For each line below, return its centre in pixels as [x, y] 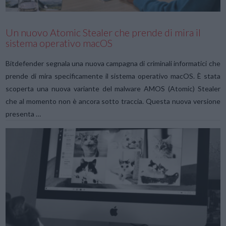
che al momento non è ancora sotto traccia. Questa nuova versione [113, 101]
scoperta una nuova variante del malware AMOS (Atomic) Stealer [113, 89]
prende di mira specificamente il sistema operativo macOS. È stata [113, 76]
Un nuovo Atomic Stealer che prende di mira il [103, 32]
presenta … [23, 114]
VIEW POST [113, 220]
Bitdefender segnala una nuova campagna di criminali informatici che [113, 64]
